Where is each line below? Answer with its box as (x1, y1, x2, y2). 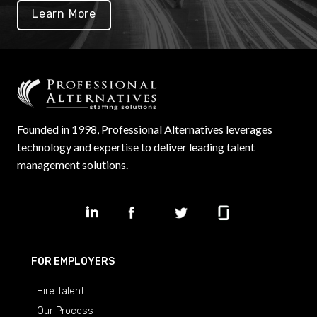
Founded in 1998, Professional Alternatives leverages (17, 122, 272, 136)
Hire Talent (37, 285, 84, 297)
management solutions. (17, 157, 128, 171)
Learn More (32, 7, 96, 21)
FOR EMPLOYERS (31, 255, 115, 267)
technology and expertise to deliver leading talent (17, 139, 255, 154)
